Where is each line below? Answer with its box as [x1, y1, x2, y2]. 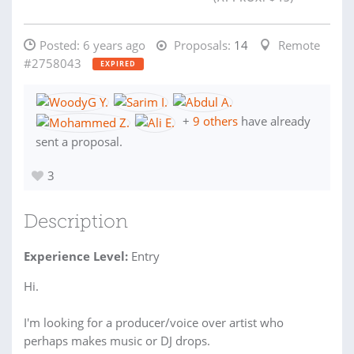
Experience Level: [24, 247, 128, 264]
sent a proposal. [36, 133, 122, 149]
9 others [193, 113, 238, 130]
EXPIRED [100, 58, 136, 69]
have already [238, 113, 311, 130]
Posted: [40, 37, 83, 53]
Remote [278, 37, 320, 53]
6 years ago [83, 37, 145, 53]
